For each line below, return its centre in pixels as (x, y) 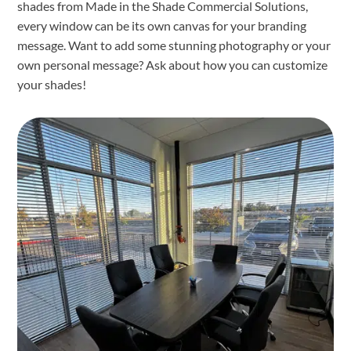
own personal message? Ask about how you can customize (173, 64)
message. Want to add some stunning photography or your (174, 45)
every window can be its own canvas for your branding (162, 25)
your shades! (52, 84)
